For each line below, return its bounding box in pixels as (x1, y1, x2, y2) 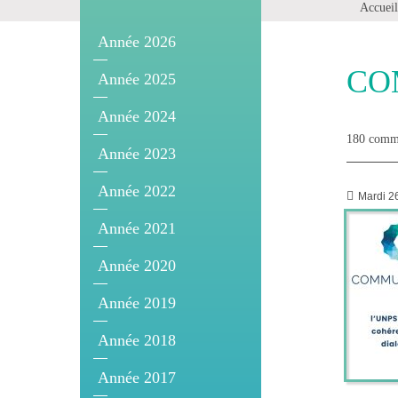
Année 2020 (98, 256, 176, 275)
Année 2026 (98, 32, 176, 51)
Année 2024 (98, 107, 176, 125)
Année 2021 (98, 219, 176, 237)
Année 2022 (98, 181, 176, 200)
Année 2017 (98, 368, 176, 386)
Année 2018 (98, 330, 176, 349)
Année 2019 (98, 293, 176, 312)
